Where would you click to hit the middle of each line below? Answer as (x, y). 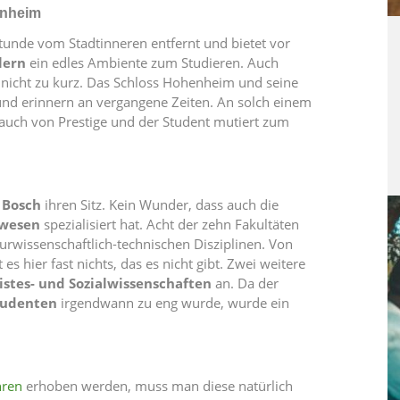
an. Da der (245, 283)
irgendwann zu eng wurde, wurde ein (173, 303)
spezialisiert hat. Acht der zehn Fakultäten (171, 224)
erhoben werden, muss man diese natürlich (158, 386)
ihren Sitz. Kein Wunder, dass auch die (162, 204)
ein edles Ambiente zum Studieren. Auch (152, 62)
